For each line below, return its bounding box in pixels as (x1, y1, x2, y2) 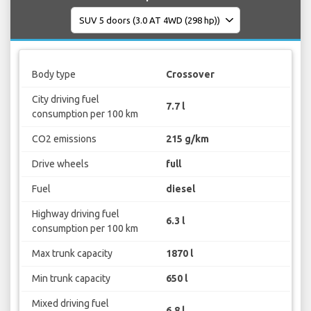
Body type (31, 68, 76, 80)
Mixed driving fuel (31, 297, 109, 309)
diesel (166, 183, 195, 194)
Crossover (166, 68, 215, 80)
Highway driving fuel (31, 208, 119, 219)
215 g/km (166, 133, 209, 144)
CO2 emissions (31, 133, 96, 144)
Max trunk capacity (31, 247, 112, 259)
